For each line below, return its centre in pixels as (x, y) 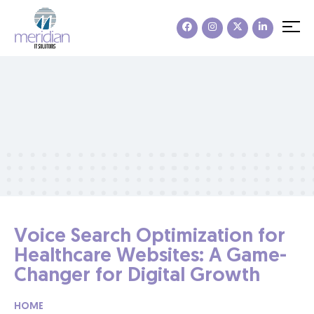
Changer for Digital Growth (137, 276)
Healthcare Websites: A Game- (150, 256)
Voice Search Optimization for (150, 237)
